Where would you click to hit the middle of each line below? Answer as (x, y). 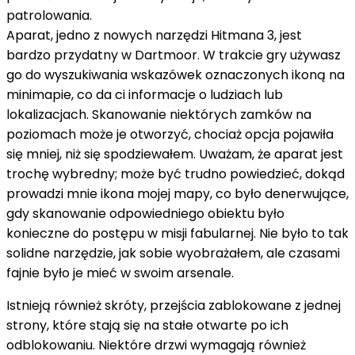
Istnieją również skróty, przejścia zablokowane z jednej (174, 305)
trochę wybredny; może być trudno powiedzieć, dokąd (176, 174)
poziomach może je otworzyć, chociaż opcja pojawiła (170, 134)
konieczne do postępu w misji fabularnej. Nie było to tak (177, 233)
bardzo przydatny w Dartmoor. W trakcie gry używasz (174, 55)
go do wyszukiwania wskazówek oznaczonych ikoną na (176, 74)
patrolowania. (49, 15)
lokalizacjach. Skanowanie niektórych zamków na (159, 114)
